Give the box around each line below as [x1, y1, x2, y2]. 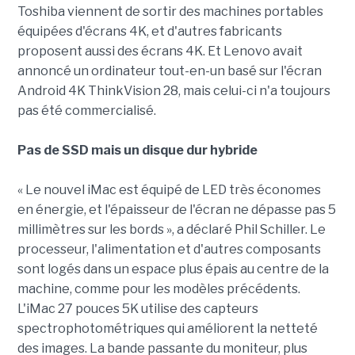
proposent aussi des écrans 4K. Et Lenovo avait [17, 44, 303, 59]
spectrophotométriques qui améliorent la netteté [17, 321, 318, 337]
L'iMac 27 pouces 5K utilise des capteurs [17, 301, 258, 317]
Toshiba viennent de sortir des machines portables [17, 4, 323, 20]
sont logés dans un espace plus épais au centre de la [17, 261, 329, 277]
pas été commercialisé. [17, 103, 156, 119]
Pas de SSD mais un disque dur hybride [17, 143, 260, 158]
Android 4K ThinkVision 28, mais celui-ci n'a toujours [17, 83, 330, 99]
